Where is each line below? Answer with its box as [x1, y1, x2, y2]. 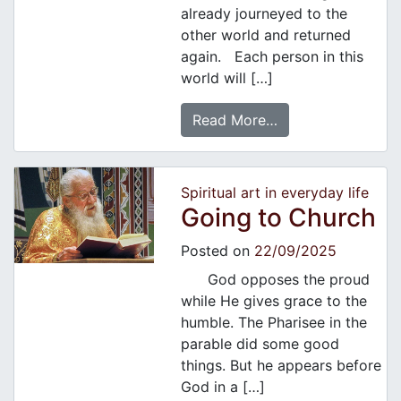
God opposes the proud [180, 270, 370, 289]
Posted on [180, 242, 254, 260]
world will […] [180, 69, 273, 88]
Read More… [192, 111, 277, 130]
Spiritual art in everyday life [180, 183, 369, 202]
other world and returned [180, 26, 351, 45]
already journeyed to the [180, 4, 347, 23]
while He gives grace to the [180, 292, 367, 311]
